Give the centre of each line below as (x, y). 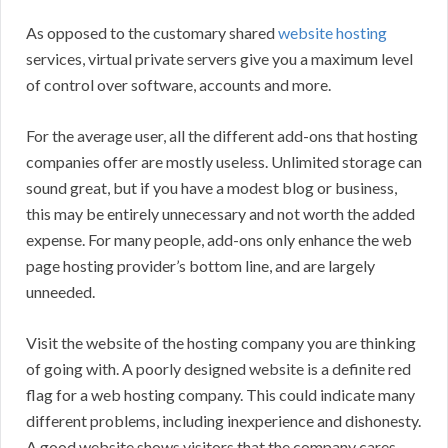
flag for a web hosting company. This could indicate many (220, 395)
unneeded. (60, 292)
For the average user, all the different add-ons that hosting (222, 136)
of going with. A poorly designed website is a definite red (218, 369)
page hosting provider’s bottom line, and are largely (200, 266)
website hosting (332, 33)
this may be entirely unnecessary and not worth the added (220, 214)
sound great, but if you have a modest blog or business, (211, 188)
